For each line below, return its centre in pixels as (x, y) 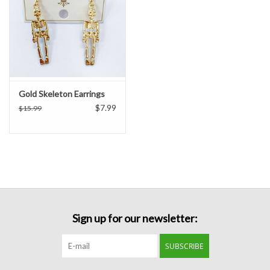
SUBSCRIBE (184, 246)
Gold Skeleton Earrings (62, 93)
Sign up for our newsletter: (135, 218)
